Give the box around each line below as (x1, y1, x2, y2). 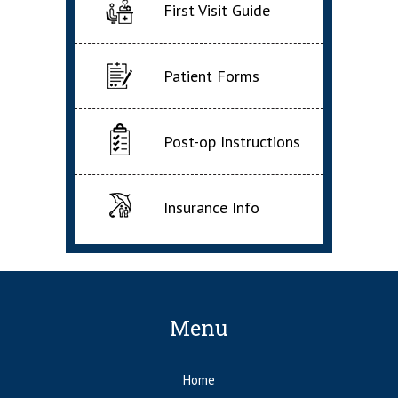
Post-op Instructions (163, 131, 300, 153)
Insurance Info (163, 197, 259, 219)
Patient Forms (163, 66, 259, 87)
